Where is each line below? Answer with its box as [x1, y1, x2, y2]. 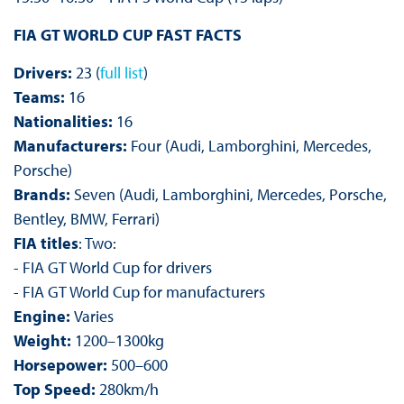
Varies [73, 306, 114, 327]
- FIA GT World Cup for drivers [13, 257, 212, 279]
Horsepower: [13, 354, 111, 376]
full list [99, 62, 143, 84]
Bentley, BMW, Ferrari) [13, 208, 160, 230]
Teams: [13, 87, 65, 108]
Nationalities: [13, 111, 113, 133]
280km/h [95, 379, 159, 400]
